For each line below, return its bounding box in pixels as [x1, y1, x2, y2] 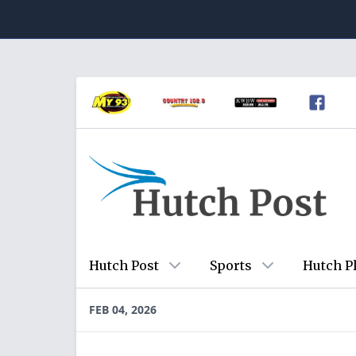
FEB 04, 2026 [89, 302, 157, 317]
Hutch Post [89, 257, 159, 273]
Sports [210, 257, 252, 273]
